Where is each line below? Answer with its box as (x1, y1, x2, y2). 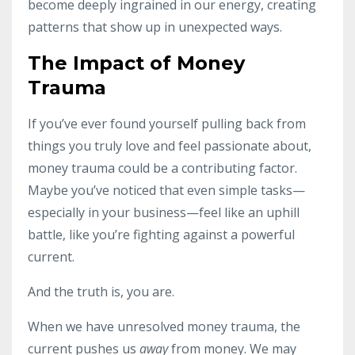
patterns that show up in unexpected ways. (28, 18, 282, 36)
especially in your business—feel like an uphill (28, 204, 300, 222)
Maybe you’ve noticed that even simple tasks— (28, 181, 305, 200)
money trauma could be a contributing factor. (28, 159, 297, 177)
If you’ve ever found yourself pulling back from (28, 115, 306, 133)
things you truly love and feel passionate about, (28, 137, 311, 155)
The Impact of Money (28, 52, 245, 75)
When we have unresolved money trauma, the (28, 318, 300, 336)
